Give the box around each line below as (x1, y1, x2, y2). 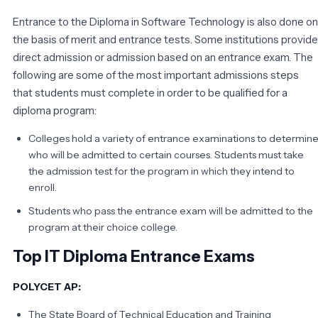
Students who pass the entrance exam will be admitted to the (28, 204, 313, 217)
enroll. (28, 180, 57, 194)
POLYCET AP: (13, 280, 81, 293)
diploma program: (13, 103, 97, 117)
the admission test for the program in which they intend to (28, 164, 295, 177)
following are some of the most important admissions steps (13, 67, 299, 82)
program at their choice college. (28, 220, 177, 234)
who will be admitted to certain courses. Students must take (28, 148, 304, 161)
